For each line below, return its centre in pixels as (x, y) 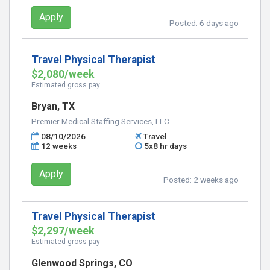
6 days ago (219, 23)
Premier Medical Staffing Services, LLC (100, 121)
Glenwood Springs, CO (82, 263)
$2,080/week (63, 74)
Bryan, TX (53, 106)
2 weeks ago (216, 180)
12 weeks (59, 146)
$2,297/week (63, 231)
